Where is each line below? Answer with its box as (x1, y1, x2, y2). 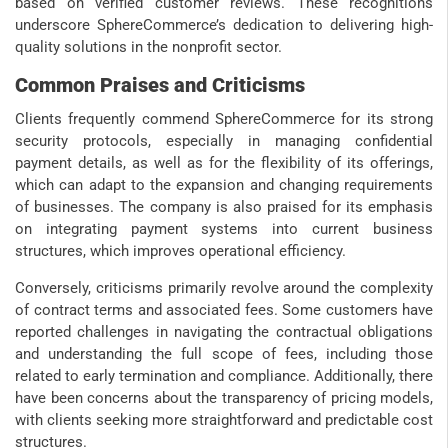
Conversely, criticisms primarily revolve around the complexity (15, 279, 433, 298)
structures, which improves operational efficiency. (15, 242, 346, 261)
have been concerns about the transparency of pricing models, (15, 389, 433, 408)
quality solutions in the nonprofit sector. (15, 38, 282, 57)
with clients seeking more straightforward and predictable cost (15, 411, 433, 430)
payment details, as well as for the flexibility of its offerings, (15, 154, 433, 173)
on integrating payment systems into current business (15, 220, 433, 239)
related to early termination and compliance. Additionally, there (15, 367, 433, 386)
